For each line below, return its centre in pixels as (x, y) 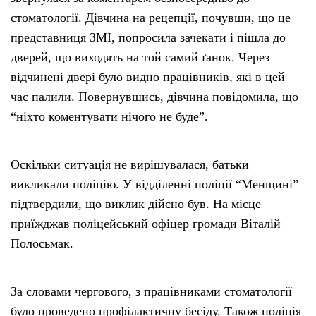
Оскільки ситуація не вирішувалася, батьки (130, 165)
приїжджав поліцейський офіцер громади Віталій (146, 224)
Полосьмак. (42, 244)
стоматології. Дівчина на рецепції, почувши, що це (151, 18)
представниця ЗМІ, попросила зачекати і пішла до (148, 38)
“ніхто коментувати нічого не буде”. (109, 117)
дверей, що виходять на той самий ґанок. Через (140, 57)
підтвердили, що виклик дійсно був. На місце (136, 204)
